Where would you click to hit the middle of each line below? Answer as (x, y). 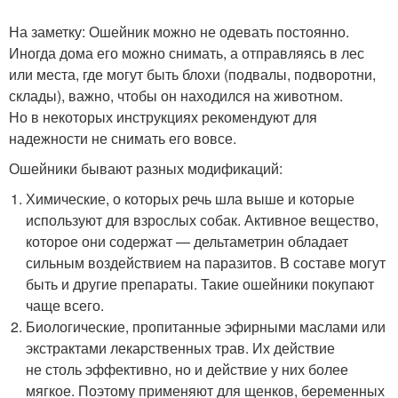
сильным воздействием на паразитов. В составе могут (206, 263)
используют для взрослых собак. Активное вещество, (203, 220)
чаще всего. (65, 306)
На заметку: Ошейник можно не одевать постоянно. (179, 32)
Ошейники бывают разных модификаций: (146, 169)
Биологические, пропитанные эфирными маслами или (206, 327)
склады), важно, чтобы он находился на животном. (176, 96)
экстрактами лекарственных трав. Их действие (181, 348)
